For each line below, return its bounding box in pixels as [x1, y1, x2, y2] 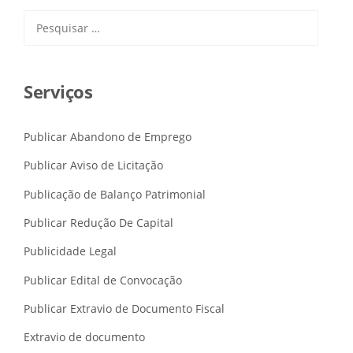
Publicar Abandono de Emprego [24, 129, 191, 145]
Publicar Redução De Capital [24, 215, 173, 231]
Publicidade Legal [24, 243, 117, 259]
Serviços [24, 80, 92, 104]
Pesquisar [23, 11, 75, 27]
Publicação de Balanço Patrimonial [24, 186, 206, 202]
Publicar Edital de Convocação [24, 272, 182, 288]
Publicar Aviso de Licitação [24, 158, 163, 173]
